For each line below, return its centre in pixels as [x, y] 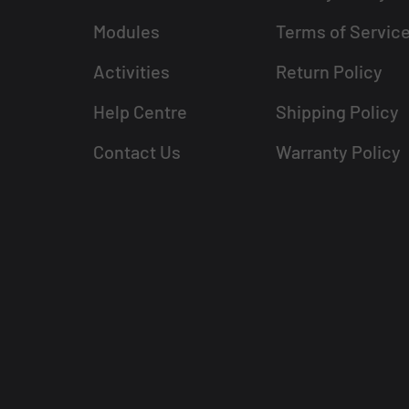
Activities [132, 71]
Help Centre [141, 111]
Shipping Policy [337, 111]
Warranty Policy [338, 152]
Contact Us [137, 152]
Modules [127, 31]
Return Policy [329, 71]
